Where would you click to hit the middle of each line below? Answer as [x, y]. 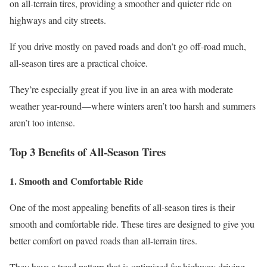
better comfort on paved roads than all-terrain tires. [103, 240]
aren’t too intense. [42, 123]
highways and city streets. [58, 20]
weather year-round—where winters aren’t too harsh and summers [133, 106]
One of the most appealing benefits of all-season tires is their [122, 207]
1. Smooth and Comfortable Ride [76, 181]
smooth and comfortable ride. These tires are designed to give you [132, 223]
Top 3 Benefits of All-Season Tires [88, 151]
